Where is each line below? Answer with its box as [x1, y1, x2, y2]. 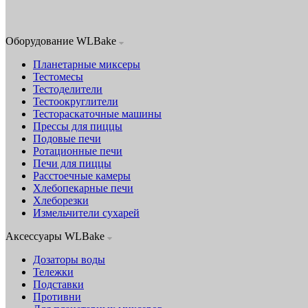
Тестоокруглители [33, 95, 118, 107]
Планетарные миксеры [33, 58, 140, 70]
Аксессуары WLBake [5, 230, 107, 242]
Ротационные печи [33, 144, 122, 157]
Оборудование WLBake [5, 34, 119, 47]
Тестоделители [33, 82, 102, 95]
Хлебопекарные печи [33, 181, 133, 194]
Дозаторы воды [33, 253, 105, 265]
